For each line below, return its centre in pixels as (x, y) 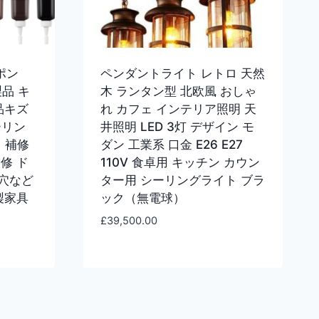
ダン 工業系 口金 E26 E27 (172, 145)
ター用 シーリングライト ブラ (183, 181)
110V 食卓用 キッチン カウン (180, 163)
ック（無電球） (143, 198)
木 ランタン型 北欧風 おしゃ (178, 91)
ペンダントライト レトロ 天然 (183, 74)
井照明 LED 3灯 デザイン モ (177, 127)
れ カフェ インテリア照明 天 (178, 109)
